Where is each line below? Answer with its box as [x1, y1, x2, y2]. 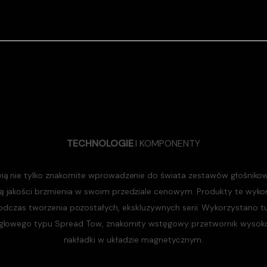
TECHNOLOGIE [66, 137, 136, 150]
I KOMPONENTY [135, 137, 201, 150]
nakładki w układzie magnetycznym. [63, 234, 204, 246]
